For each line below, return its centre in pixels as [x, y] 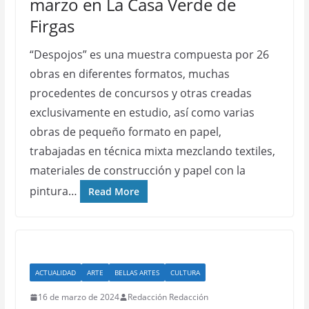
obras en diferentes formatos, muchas [129, 74]
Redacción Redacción [168, 297]
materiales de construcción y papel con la [137, 170]
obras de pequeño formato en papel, [125, 132]
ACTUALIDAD [55, 272]
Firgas [52, 26]
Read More [113, 191]
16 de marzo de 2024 [78, 297]
